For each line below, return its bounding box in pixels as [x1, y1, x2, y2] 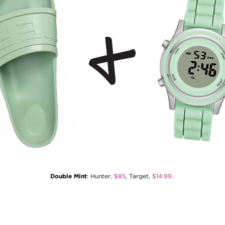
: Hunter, [86, 172, 114, 180]
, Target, [125, 172, 152, 180]
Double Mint [50, 172, 87, 180]
